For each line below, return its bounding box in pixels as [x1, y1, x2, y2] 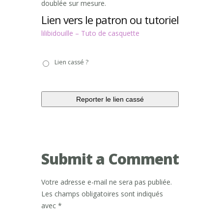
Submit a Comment [41, 149, 179, 169]
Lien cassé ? [55, 58, 88, 67]
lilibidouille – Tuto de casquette [41, 28, 139, 38]
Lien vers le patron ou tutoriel [41, 12, 179, 27]
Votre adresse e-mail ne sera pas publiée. [41, 177, 172, 187]
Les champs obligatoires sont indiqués [41, 189, 163, 199]
